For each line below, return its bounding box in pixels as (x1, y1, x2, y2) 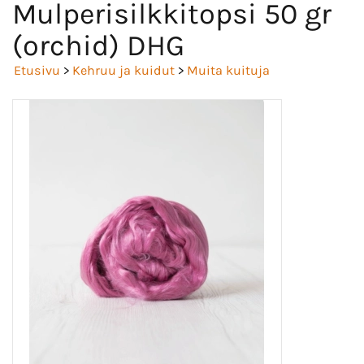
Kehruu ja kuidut (72, 62, 175, 78)
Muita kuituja (187, 62, 270, 78)
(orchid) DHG (12, 28, 184, 63)
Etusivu (14, 62, 60, 78)
